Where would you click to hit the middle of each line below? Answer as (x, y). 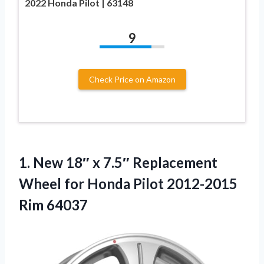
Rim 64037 (53, 204)
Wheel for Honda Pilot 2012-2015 (128, 183)
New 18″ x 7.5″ (81, 162)
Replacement (174, 162)
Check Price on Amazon (132, 79)
